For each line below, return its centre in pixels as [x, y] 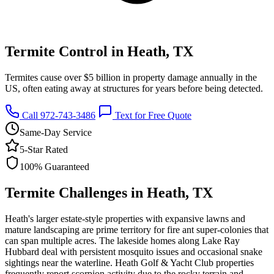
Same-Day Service [56, 132]
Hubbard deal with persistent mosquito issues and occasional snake [134, 251]
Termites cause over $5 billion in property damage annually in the [131, 77]
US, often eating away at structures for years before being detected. [134, 88]
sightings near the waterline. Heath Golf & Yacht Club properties [129, 262]
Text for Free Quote [152, 115]
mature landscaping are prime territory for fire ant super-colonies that [137, 229]
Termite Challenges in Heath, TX [109, 192]
